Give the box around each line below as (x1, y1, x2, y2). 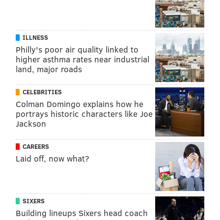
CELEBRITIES (23, 87, 62, 97)
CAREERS (23, 142, 49, 151)
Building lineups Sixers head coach (16, 207, 148, 219)
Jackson (16, 118, 46, 130)
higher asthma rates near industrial (16, 54, 149, 65)
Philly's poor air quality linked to (16, 44, 138, 55)
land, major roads (16, 63, 82, 75)
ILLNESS (23, 33, 48, 42)
